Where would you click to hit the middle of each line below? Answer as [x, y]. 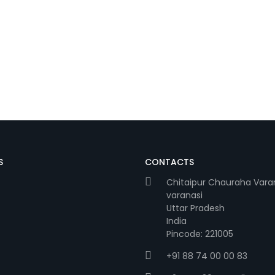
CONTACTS [169, 162]
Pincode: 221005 [200, 234]
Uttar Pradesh [196, 208]
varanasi [184, 195]
